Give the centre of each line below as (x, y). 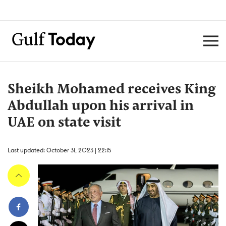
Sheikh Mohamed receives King (112, 90)
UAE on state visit (64, 123)
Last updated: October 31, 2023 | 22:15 (59, 150)
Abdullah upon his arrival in (101, 106)
